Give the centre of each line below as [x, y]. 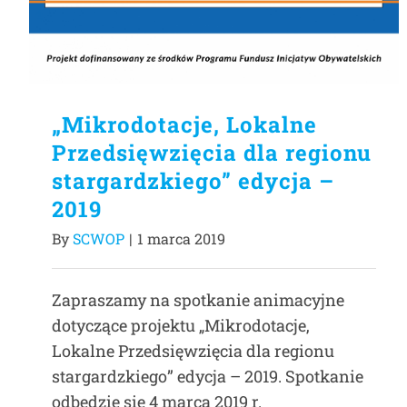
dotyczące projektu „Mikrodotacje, [181, 326]
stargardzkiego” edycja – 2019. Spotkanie [208, 377]
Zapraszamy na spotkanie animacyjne [198, 300]
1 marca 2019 [181, 239]
